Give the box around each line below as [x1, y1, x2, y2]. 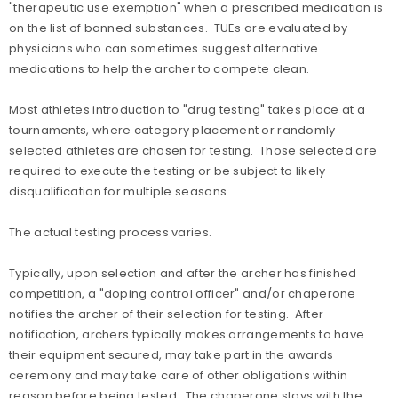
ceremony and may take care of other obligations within [9, 367, 348, 384]
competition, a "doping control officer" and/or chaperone [9, 285, 356, 302]
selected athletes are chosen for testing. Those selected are [9, 142, 378, 159]
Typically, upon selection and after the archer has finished [9, 265, 357, 282]
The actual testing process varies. [9, 224, 212, 241]
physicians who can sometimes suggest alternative [9, 40, 319, 57]
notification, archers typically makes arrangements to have [9, 326, 365, 343]
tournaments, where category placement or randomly [9, 122, 336, 139]
